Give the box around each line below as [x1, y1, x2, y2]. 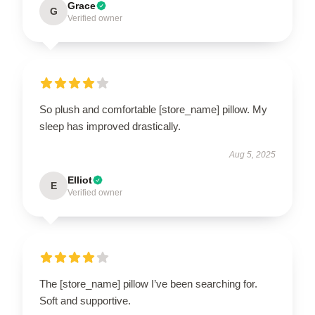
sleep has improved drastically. [39, 120, 181, 132]
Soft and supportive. [39, 294, 131, 307]
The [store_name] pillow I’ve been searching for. [39, 277, 257, 290]
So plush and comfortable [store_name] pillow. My [39, 103, 267, 115]
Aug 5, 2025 [229, 149, 276, 160]
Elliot [67, 174, 92, 186]
